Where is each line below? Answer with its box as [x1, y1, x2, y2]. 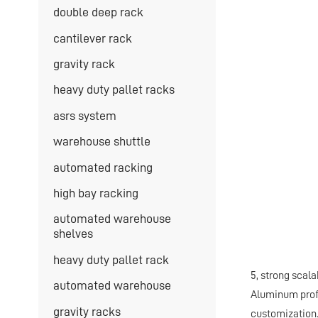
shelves [53, 227, 93, 241]
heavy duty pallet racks [53, 83, 175, 97]
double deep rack [53, 6, 143, 19]
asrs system [53, 109, 116, 122]
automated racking [53, 160, 153, 174]
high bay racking [53, 187, 138, 200]
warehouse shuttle [53, 135, 150, 148]
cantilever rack [53, 31, 132, 45]
